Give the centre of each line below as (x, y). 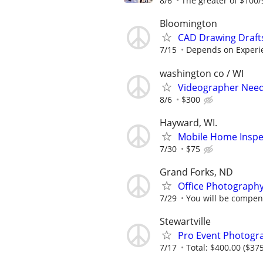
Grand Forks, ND (196, 172)
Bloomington (188, 24)
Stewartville (185, 222)
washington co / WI (202, 73)
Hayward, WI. (188, 122)
